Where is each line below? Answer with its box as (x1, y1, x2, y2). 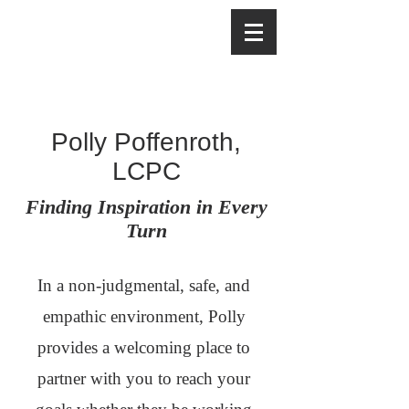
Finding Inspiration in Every (25, 195, 267, 218)
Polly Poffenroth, (51, 128, 241, 156)
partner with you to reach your (37, 369, 250, 388)
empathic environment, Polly (42, 307, 246, 326)
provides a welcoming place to (37, 338, 250, 357)
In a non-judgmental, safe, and (37, 276, 250, 295)
